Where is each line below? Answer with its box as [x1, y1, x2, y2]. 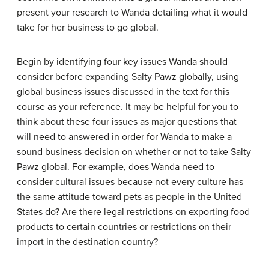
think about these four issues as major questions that [17, 116, 237, 128]
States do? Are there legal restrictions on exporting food [17, 206, 250, 218]
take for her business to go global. [17, 22, 159, 34]
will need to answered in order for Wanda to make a [17, 131, 232, 143]
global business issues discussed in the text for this [17, 86, 229, 98]
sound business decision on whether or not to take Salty [17, 146, 251, 158]
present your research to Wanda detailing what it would [17, 7, 247, 19]
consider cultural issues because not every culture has [17, 176, 243, 188]
